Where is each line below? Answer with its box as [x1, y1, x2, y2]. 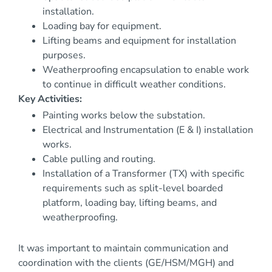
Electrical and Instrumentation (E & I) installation [42, 123, 253, 137]
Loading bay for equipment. [42, 19, 161, 33]
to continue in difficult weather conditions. [42, 78, 226, 92]
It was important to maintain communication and [18, 242, 228, 256]
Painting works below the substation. [42, 109, 205, 123]
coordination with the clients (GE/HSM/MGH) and [18, 256, 234, 270]
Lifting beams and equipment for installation [42, 34, 236, 48]
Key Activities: [18, 92, 82, 106]
